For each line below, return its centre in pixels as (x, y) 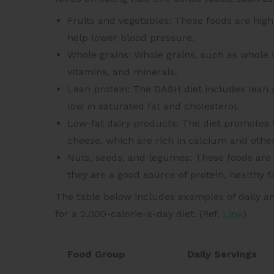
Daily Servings (222, 254)
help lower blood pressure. (131, 38)
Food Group (96, 254)
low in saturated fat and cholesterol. (153, 106)
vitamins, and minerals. (122, 72)
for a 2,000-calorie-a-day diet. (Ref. (139, 214)
